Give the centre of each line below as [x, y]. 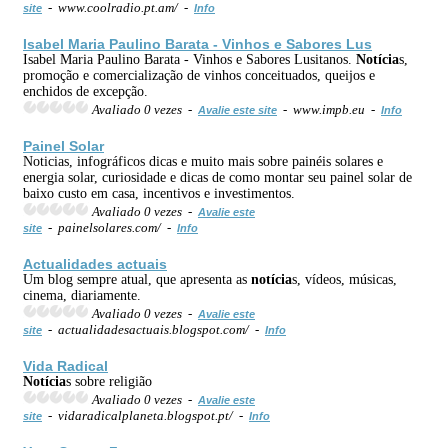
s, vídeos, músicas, [344, 279]
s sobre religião [109, 381]
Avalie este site [237, 109]
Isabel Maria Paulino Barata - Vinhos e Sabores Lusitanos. [189, 59]
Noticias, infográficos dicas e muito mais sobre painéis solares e [203, 161]
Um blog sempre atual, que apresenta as [137, 279]
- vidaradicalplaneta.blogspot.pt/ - [145, 415]
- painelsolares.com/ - [109, 227]
